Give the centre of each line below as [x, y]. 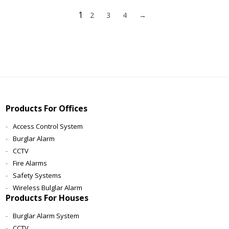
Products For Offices [47, 108]
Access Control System [48, 126]
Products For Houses [47, 198]
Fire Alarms [30, 163]
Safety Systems [37, 175]
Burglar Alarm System [46, 216]
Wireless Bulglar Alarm [48, 188]
